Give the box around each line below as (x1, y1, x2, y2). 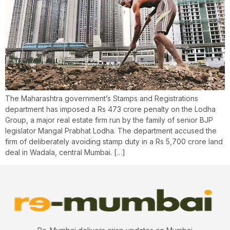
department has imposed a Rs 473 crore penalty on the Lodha (5, 104, 216, 113)
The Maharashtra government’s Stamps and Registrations (5, 93, 198, 103)
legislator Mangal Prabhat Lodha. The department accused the (5, 126, 217, 135)
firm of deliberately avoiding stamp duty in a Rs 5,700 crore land (5, 137, 223, 146)
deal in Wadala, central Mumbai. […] (5, 147, 125, 157)
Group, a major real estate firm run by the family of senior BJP (5, 115, 213, 124)
